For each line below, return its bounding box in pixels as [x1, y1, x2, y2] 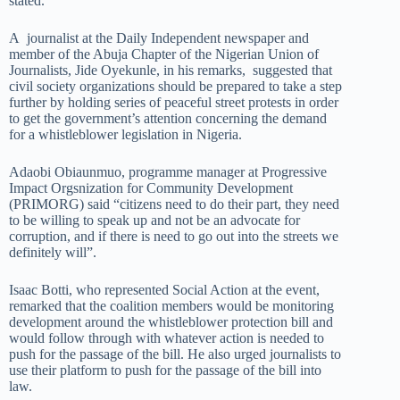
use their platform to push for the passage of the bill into [9, 362, 321, 378]
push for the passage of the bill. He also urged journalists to [9, 346, 341, 362]
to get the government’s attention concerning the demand [9, 111, 327, 126]
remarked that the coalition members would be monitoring [9, 298, 334, 313]
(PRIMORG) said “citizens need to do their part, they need [9, 196, 339, 212]
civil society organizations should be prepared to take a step [9, 79, 342, 94]
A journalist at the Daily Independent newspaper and [9, 30, 309, 46]
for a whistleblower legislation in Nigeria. [9, 127, 242, 142]
